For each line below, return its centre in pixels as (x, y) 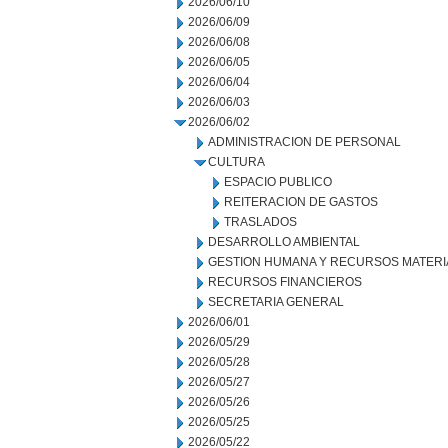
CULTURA (236, 162)
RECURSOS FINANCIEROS (285, 282)
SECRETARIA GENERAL (276, 302)
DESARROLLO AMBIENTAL (284, 242)
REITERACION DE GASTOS (301, 202)
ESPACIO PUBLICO (278, 182)
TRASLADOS (260, 222)
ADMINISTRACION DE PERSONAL (304, 142)
